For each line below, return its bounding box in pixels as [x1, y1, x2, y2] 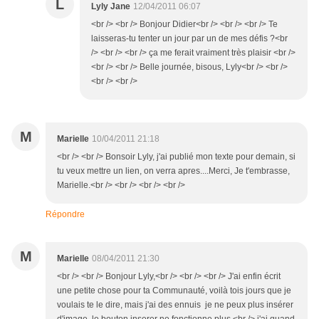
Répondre [46, 209, 85, 220]
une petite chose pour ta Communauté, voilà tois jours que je [57, 286, 291, 296]
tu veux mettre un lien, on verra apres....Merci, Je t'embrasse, [57, 166, 290, 177]
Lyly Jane [91, 1, 130, 12]
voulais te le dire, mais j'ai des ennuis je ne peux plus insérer [57, 300, 293, 310]
